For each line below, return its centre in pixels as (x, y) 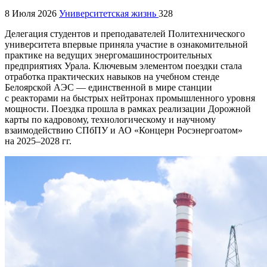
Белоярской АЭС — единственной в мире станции (108, 87)
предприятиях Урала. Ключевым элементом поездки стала (123, 66)
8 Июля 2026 (31, 13)
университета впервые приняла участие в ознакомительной (126, 44)
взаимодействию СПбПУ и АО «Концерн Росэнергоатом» (124, 130)
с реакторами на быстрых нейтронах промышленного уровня (130, 98)
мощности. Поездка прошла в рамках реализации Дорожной (128, 108)
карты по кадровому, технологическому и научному (110, 119)
